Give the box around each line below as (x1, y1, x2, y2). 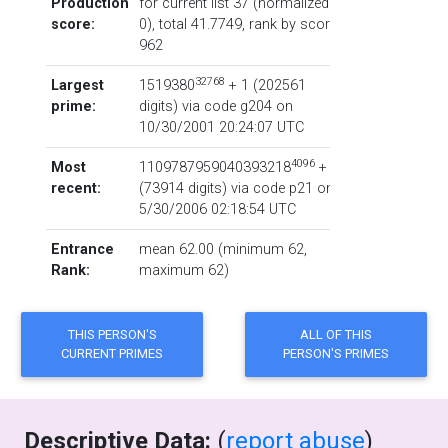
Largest (50, 77, 104, 94)
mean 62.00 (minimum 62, (138, 241, 307, 258)
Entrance (50, 241, 114, 258)
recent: (50, 180, 101, 197)
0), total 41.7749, (138, 16, 249, 33)
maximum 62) (138, 262, 229, 279)
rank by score (248, 16, 337, 33)
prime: (50, 98, 96, 115)
